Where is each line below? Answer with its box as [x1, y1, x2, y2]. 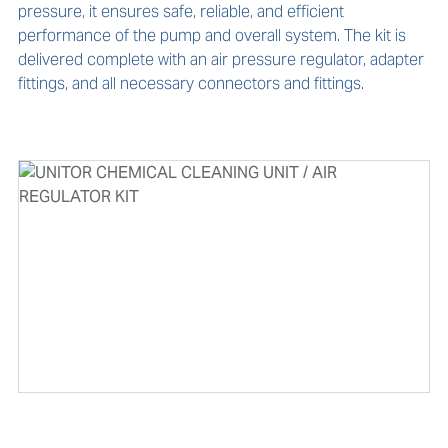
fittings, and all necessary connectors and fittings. [17, 73, 364, 94]
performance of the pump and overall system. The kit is [17, 25, 406, 46]
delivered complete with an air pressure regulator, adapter [17, 49, 424, 70]
